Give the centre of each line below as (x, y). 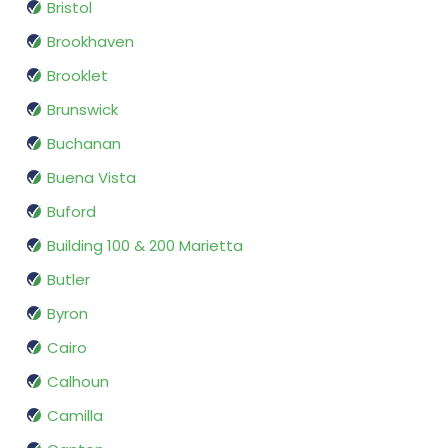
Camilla (75, 416)
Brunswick (82, 110)
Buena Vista (91, 178)
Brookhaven (90, 42)
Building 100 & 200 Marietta (145, 246)
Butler (68, 280)
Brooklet (77, 76)
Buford (71, 212)
